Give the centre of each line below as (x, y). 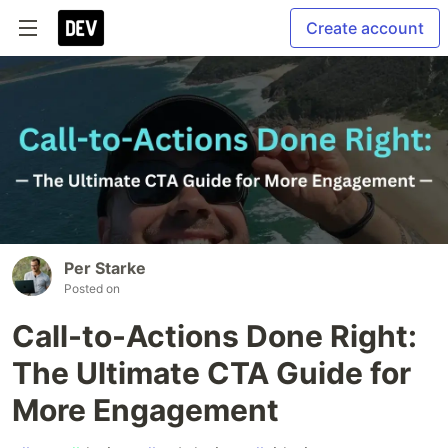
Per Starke (105, 268)
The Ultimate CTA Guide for (211, 373)
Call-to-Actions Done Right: (214, 336)
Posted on (92, 289)
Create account (365, 28)
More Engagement (145, 410)
